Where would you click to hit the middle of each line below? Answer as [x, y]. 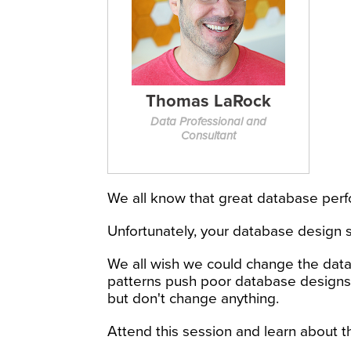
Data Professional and [208, 121]
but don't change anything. [193, 299]
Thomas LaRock [208, 101]
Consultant [208, 135]
